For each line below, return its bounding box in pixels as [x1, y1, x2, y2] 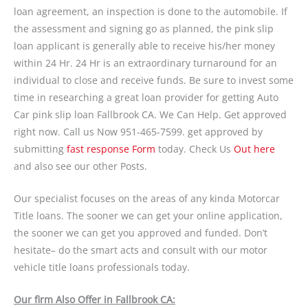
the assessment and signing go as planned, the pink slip [14, 21, 274, 35]
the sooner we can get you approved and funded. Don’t [14, 225, 267, 239]
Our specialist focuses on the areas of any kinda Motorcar [14, 191, 280, 205]
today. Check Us [155, 142, 234, 155]
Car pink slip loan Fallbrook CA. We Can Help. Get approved [14, 107, 287, 121]
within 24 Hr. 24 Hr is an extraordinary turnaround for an [14, 56, 277, 69]
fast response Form [67, 142, 155, 155]
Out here [234, 142, 275, 155]
